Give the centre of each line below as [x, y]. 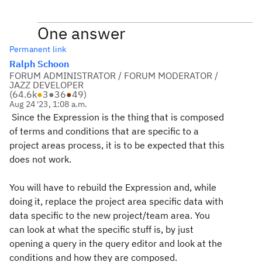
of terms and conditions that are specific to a [104, 131]
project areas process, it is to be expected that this [117, 145]
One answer [81, 33]
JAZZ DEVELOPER [46, 85]
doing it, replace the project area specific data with [116, 201]
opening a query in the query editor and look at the [116, 243]
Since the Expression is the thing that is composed [117, 117]
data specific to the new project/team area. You [110, 215]
